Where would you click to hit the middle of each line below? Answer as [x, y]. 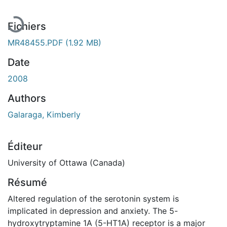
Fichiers [27, 26]
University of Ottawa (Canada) [66, 162]
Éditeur [25, 146]
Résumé [27, 182]
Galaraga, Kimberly [44, 114]
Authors [27, 98]
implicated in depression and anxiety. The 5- [93, 211]
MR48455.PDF [36, 42]
